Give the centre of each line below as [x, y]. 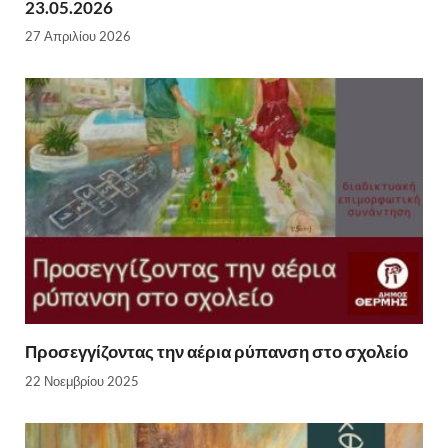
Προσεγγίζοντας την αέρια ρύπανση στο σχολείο [216, 352]
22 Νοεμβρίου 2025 [82, 380]
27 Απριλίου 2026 [78, 36]
